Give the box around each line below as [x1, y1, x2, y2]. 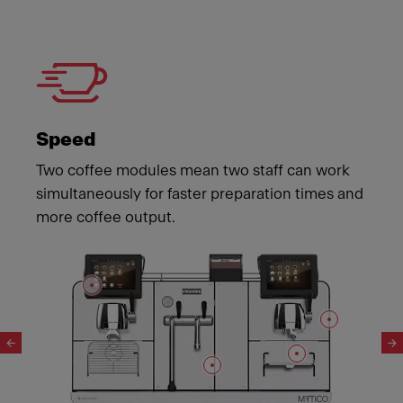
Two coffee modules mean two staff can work [36, 163, 350, 178]
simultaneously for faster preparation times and [36, 186, 363, 201]
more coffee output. [36, 210, 175, 225]
